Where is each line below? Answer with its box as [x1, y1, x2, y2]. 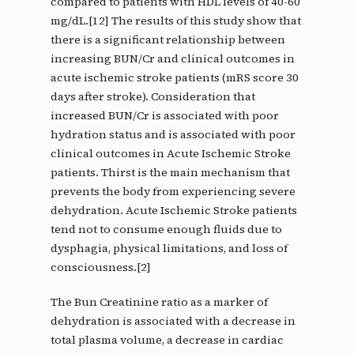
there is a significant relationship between [50, 32, 285, 48]
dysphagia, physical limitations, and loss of [50, 240, 288, 257]
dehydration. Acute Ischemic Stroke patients [50, 202, 297, 219]
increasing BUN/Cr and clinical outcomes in [50, 51, 295, 67]
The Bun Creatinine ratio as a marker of [50, 294, 268, 311]
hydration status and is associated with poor [50, 126, 296, 143]
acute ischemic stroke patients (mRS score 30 [50, 70, 299, 86]
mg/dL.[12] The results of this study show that [50, 13, 301, 29]
